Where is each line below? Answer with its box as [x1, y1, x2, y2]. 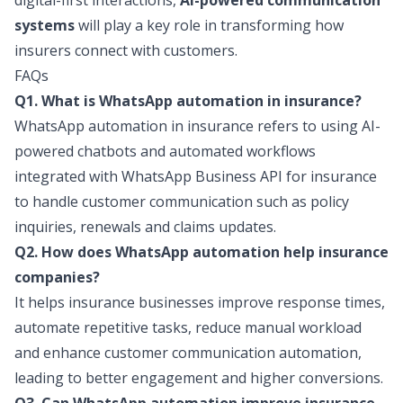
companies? [14, 267, 100, 287]
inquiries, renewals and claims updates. [14, 217, 276, 237]
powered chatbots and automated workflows [14, 141, 316, 161]
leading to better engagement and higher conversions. [14, 368, 383, 388]
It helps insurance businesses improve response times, [14, 292, 385, 312]
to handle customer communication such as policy [14, 192, 349, 211]
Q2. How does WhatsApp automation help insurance [14, 242, 389, 262]
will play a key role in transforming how [75, 15, 344, 35]
